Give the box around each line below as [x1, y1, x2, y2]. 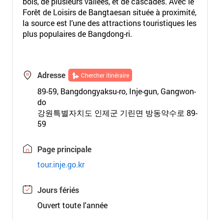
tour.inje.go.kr [37, 159, 84, 169]
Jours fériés [37, 185, 79, 195]
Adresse [37, 70, 65, 80]
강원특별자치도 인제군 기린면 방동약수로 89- [37, 108, 197, 118]
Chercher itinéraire [81, 71, 129, 79]
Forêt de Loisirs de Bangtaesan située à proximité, [22, 7, 196, 17]
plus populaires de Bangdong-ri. [22, 28, 132, 39]
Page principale [37, 144, 91, 154]
